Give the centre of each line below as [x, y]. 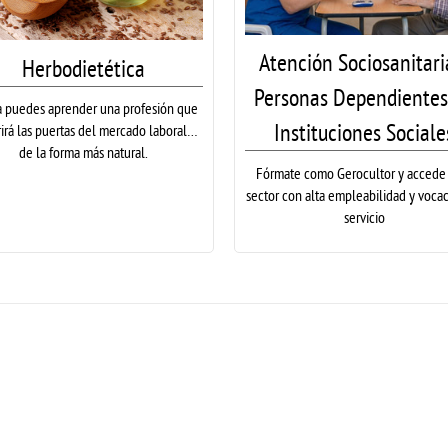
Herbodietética [84, 67]
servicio [364, 216]
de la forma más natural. [84, 152]
